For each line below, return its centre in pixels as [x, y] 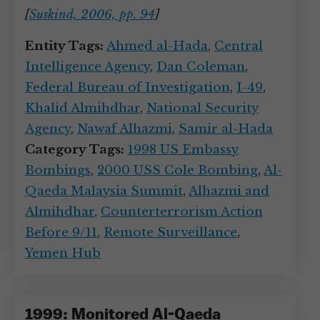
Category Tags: [75, 150]
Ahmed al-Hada [157, 46]
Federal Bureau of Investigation [127, 87]
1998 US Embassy [183, 150]
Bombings [58, 170]
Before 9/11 [61, 232]
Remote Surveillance [170, 232]
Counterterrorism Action [182, 212]
